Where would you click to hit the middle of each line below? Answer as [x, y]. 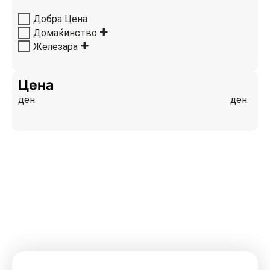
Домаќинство [65, 33]
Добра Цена [60, 19]
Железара [55, 46]
